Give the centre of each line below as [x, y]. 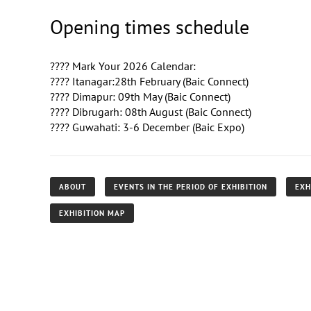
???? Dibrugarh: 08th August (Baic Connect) [151, 111]
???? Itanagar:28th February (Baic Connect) [149, 81]
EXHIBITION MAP [92, 213]
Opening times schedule [150, 26]
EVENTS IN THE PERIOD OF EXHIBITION [191, 186]
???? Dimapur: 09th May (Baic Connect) [140, 96]
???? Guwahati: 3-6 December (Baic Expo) [147, 127]
